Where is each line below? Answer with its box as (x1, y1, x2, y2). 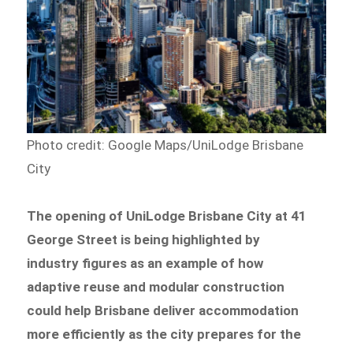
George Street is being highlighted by (27, 231, 261, 247)
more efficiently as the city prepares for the (27, 325, 302, 342)
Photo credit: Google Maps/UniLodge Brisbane (27, 137, 304, 154)
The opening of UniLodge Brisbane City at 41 (27, 207, 307, 224)
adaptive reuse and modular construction (27, 278, 285, 295)
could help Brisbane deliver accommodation (27, 302, 299, 318)
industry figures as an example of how (27, 255, 265, 271)
